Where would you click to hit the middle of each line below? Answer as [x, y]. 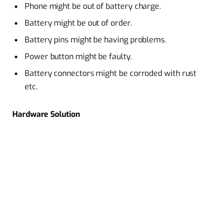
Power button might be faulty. [78, 57]
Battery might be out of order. [78, 23]
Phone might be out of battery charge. [93, 6]
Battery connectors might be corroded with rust [111, 74]
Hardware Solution [46, 114]
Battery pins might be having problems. [95, 40]
